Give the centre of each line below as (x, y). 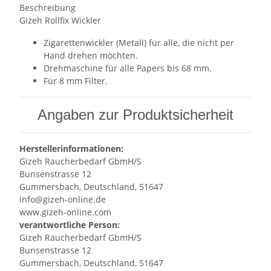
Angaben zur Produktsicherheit (135, 115)
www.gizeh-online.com (65, 212)
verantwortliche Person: (70, 225)
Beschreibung (47, 8)
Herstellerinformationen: (71, 149)
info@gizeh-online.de (63, 199)
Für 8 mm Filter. (76, 81)
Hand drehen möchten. (91, 55)
